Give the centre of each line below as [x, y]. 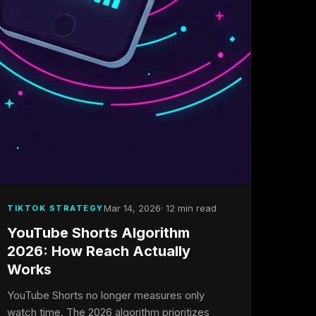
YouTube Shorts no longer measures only [106, 295]
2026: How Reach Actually [99, 251]
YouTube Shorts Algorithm [99, 233]
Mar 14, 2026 [132, 208]
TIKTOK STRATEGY [55, 208]
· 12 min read [188, 208]
